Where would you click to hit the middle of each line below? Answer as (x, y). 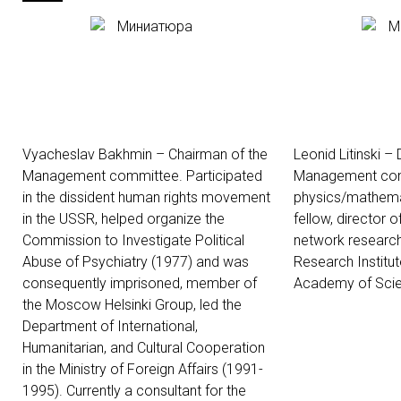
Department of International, (110, 326)
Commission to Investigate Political (133, 240)
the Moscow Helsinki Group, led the (132, 305)
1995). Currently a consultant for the (134, 391)
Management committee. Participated (142, 176)
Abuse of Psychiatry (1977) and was (136, 262)
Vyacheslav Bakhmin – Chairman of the (145, 154)
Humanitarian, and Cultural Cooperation (144, 348)
